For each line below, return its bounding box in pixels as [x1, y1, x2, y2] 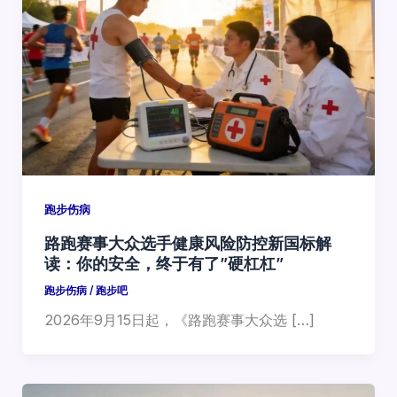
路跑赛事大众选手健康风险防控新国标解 [43, 232, 331, 253]
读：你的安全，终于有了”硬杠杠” [43, 253, 284, 273]
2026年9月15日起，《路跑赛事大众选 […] [43, 311, 315, 330]
